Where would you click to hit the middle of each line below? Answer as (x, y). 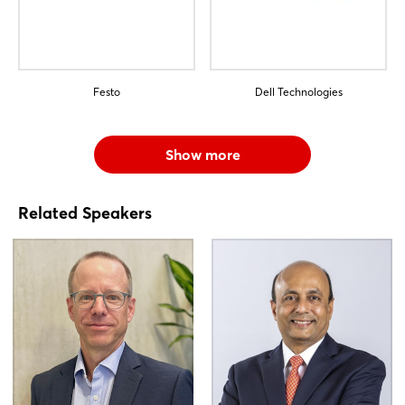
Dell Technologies (298, 91)
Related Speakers (85, 212)
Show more (202, 154)
